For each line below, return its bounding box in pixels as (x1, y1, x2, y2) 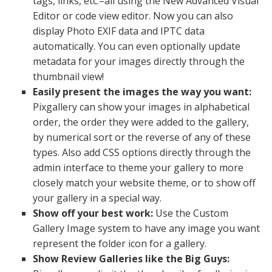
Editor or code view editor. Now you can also (32, 9, 233, 22)
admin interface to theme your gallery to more (32, 161, 243, 174)
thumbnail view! (32, 70, 104, 83)
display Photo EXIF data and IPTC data (32, 24, 205, 38)
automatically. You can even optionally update (32, 39, 240, 53)
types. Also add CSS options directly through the (32, 146, 251, 159)
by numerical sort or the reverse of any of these (32, 131, 251, 144)
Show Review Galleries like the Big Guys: (32, 252, 229, 265)
